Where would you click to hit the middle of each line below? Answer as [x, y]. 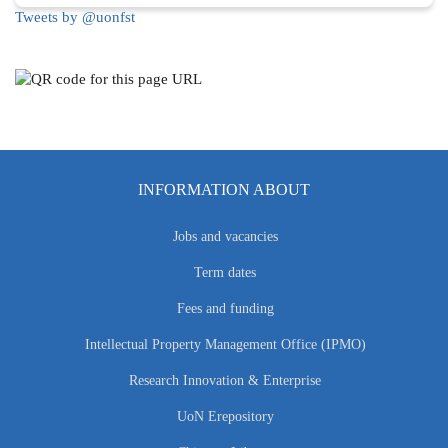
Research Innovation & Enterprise [225, 381]
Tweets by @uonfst [75, 17]
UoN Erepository [225, 417]
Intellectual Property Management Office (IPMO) [225, 345]
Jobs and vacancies [225, 237]
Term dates [225, 273]
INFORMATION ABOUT [224, 190]
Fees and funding [225, 309]
